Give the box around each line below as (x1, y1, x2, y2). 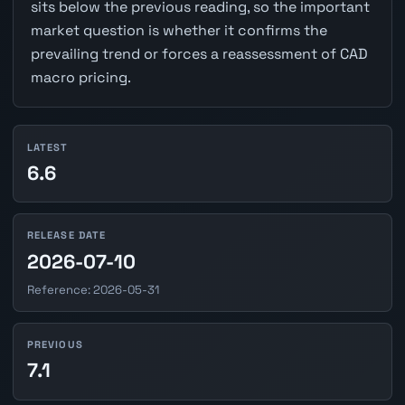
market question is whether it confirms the (30, 21, 327, 41)
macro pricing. (30, 68, 131, 88)
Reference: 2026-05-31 (26, 281, 159, 297)
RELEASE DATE (26, 229, 107, 242)
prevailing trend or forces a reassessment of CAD (30, 44, 368, 64)
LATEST (26, 140, 69, 154)
